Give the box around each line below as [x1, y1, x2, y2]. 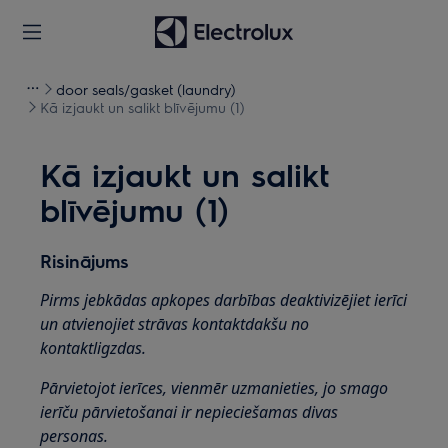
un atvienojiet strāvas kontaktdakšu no [40, 313, 310, 335]
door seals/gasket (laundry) [56, 80, 236, 98]
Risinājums [40, 249, 130, 272]
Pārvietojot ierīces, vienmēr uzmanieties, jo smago [40, 377, 389, 399]
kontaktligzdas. [40, 337, 147, 359]
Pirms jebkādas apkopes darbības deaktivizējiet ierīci [40, 289, 408, 311]
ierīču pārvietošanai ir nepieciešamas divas [40, 401, 339, 423]
